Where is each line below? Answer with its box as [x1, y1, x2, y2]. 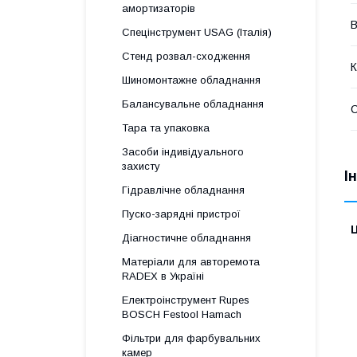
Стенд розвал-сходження [122, 50, 250, 62]
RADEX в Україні [122, 270, 204, 282]
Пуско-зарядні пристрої [122, 208, 241, 220]
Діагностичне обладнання [122, 232, 251, 244]
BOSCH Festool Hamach [122, 308, 241, 320]
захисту [122, 160, 160, 172]
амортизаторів [122, 2, 195, 14]
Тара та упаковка [122, 122, 210, 134]
